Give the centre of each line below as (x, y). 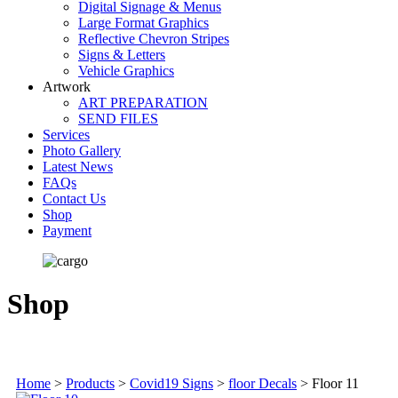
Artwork (67, 86)
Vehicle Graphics (126, 70)
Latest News (78, 166)
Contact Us (74, 198)
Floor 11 (335, 383)
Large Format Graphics (143, 22)
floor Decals (263, 383)
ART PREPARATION (143, 102)
